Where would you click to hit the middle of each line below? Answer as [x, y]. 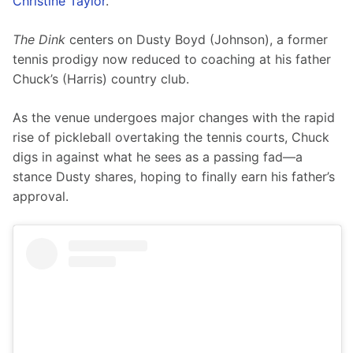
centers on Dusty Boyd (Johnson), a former [199, 40]
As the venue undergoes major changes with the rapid [176, 118]
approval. [41, 197]
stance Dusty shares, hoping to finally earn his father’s [176, 177]
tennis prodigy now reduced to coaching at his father [174, 59]
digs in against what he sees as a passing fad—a [160, 157]
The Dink [39, 40]
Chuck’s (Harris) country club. [101, 79]
